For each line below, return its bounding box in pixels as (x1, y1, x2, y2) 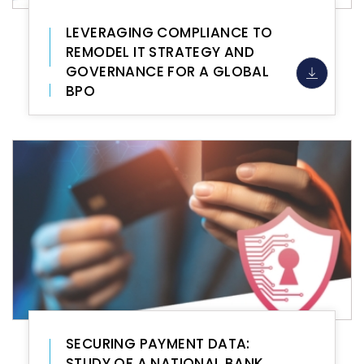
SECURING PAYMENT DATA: (66, 334, 250, 353)
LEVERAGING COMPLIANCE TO (66, 23, 273, 42)
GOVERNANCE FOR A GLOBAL (66, 62, 270, 81)
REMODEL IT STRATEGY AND (66, 42, 255, 62)
